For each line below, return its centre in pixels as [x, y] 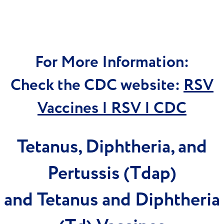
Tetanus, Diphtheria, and [112, 147]
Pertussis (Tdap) [112, 174]
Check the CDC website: [97, 85]
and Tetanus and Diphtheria [112, 200]
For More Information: [112, 62]
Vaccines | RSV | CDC [112, 108]
